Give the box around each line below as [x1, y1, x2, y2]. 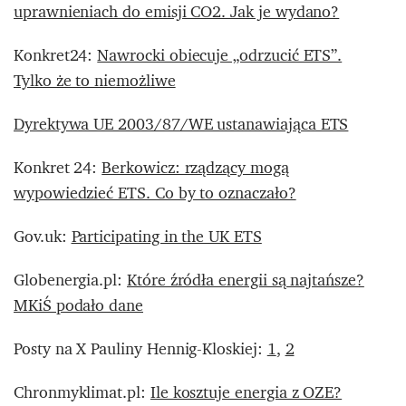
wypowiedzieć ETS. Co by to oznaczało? [14, 178, 296, 207]
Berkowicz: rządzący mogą [101, 152, 289, 181]
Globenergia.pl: [14, 265, 127, 294]
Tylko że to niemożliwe [14, 65, 176, 94]
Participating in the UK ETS [71, 221, 262, 250]
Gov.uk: [14, 221, 72, 250]
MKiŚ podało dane [14, 290, 143, 319]
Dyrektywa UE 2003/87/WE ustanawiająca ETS [14, 109, 349, 138]
